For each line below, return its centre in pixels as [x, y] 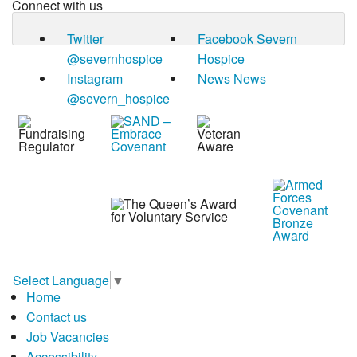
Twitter [85, 39]
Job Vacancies [67, 336]
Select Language [61, 280]
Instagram [94, 78]
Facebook [225, 39]
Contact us [56, 316]
